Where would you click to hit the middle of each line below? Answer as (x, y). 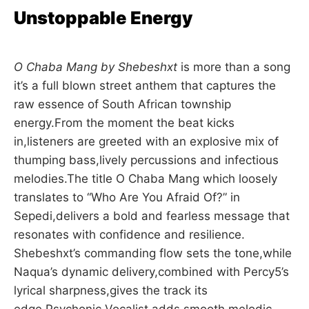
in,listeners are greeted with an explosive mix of (146, 141)
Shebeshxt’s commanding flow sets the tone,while (153, 253)
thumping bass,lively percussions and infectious (146, 160)
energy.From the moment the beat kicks (124, 122)
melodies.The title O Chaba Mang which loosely (146, 178)
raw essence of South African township (122, 104)
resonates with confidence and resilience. (129, 234)
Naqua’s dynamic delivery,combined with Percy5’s (151, 271)
